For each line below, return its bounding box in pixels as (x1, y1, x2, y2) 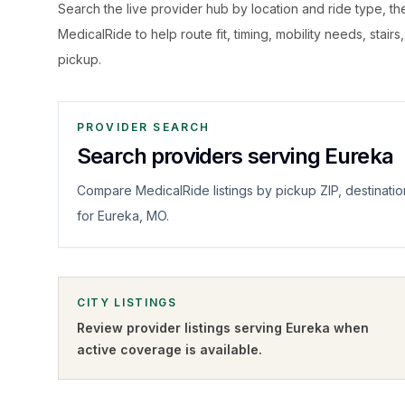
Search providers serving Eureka (77, 143, 393, 169)
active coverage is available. (77, 342, 262, 357)
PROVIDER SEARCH (77, 120, 211, 134)
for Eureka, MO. (77, 208, 169, 223)
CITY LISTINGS (77, 296, 177, 309)
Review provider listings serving (77, 320, 286, 335)
